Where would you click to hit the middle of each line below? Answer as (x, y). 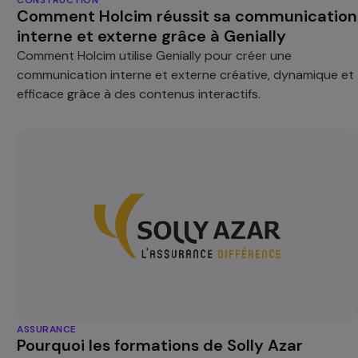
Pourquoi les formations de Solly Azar (160, 346)
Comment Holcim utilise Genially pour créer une (155, 55)
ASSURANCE (47, 330)
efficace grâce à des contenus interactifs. (139, 93)
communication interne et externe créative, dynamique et (186, 74)
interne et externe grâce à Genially (152, 36)
